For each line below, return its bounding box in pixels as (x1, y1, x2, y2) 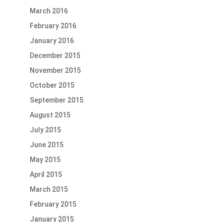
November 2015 (29, 66, 81, 75)
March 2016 (29, 7, 68, 15)
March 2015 (29, 185, 68, 194)
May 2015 (29, 156, 60, 164)
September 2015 (29, 96, 83, 105)
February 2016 (29, 22, 76, 30)
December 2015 (29, 52, 80, 60)
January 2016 (29, 37, 74, 45)
